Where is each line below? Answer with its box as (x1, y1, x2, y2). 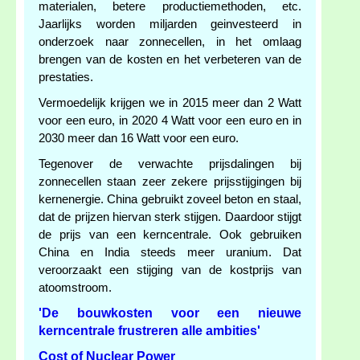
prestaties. (39, 71, 93, 84)
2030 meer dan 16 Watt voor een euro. (39, 132, 239, 145)
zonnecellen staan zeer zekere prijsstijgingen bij (39, 175, 301, 189)
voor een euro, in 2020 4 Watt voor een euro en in (39, 114, 301, 128)
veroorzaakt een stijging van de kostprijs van (39, 264, 301, 277)
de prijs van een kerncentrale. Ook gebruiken (39, 228, 301, 242)
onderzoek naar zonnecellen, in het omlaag (39, 35, 301, 49)
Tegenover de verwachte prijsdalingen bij (39, 157, 301, 171)
